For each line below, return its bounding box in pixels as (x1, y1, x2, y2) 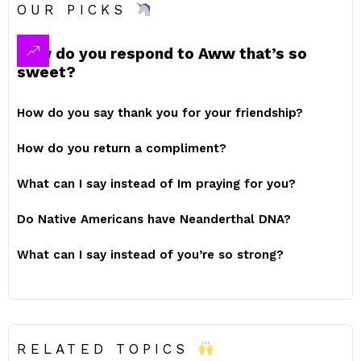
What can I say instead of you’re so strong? (17, 247, 284, 262)
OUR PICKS (17, 2, 135, 18)
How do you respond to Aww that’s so (17, 44, 307, 63)
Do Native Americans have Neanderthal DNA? (17, 212, 291, 226)
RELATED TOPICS (17, 341, 198, 357)
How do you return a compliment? (17, 141, 226, 156)
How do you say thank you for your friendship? (17, 106, 303, 120)
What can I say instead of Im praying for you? (17, 176, 296, 191)
